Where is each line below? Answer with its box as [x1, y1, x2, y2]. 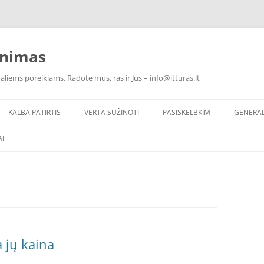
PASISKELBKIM [163, 107, 210, 117]
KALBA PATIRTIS [8, 107, 61, 117]
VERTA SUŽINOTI [84, 107, 139, 117]
